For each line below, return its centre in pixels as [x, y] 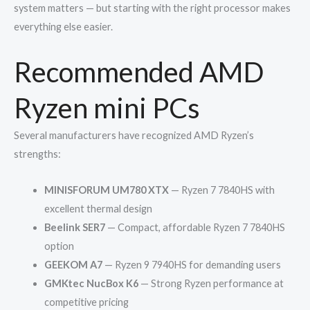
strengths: [37, 154]
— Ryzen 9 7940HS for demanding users [192, 265]
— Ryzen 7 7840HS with [222, 190]
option [59, 246]
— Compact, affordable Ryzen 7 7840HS [196, 228]
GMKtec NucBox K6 [91, 284]
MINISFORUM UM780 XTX [106, 190]
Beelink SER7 [74, 228]
